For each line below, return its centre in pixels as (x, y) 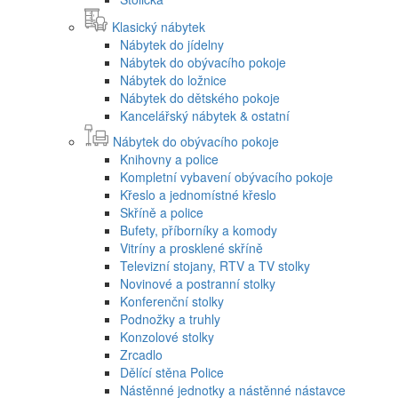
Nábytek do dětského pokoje (200, 97)
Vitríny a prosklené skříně (191, 247)
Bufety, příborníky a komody (199, 230)
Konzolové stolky (167, 336)
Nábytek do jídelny (172, 44)
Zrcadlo (141, 354)
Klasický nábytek (159, 26)
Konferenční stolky (172, 301)
